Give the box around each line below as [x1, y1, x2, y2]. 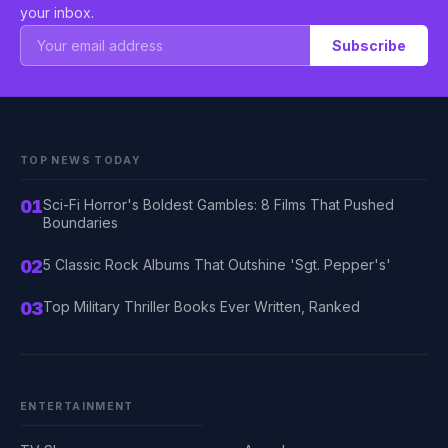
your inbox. [20, 4, 94, 21]
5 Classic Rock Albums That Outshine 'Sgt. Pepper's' [42, 256, 391, 273]
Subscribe [332, 37, 406, 54]
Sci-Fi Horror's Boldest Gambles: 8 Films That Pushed [42, 196, 394, 213]
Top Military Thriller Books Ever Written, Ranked [42, 298, 360, 315]
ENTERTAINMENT [20, 400, 134, 413]
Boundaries [42, 214, 118, 231]
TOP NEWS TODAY [20, 154, 142, 167]
